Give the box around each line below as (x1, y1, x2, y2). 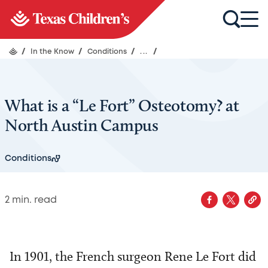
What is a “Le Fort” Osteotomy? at (5, 95, 239, 115)
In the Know (31, 48, 76, 55)
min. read (10, 195, 57, 205)
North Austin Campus (5, 115, 159, 135)
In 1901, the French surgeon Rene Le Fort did (10, 248, 256, 264)
